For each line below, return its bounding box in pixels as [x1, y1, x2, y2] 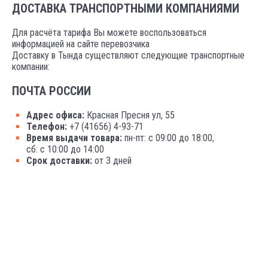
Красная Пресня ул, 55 [84, 109, 175, 121]
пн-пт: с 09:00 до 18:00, [122, 132, 214, 144]
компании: [12, 60, 50, 72]
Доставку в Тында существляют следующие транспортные [12, 49, 245, 61]
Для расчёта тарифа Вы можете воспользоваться [12, 26, 206, 38]
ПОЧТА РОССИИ [12, 83, 91, 98]
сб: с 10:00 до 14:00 [26, 143, 104, 155]
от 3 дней [92, 154, 132, 166]
